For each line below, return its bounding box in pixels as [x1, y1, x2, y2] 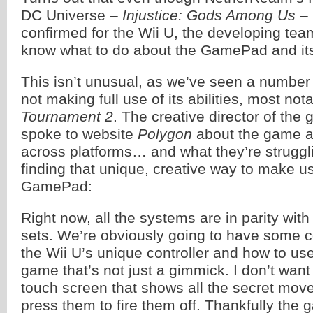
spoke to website [21, 126, 138, 142]
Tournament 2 [21, 108, 113, 124]
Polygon [138, 126, 192, 142]
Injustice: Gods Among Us [122, 7, 296, 23]
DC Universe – [21, 7, 122, 23]
